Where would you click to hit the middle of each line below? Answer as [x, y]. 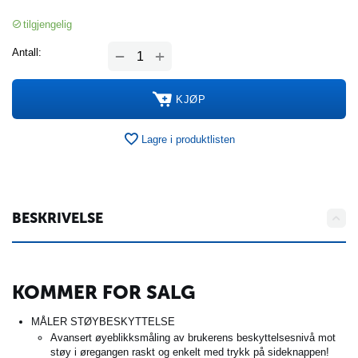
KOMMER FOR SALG [104, 292]
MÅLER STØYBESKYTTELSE [103, 322]
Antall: [27, 53]
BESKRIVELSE [58, 219]
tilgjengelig [48, 24]
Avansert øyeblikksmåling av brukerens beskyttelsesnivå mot [193, 338]
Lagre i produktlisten [188, 139]
